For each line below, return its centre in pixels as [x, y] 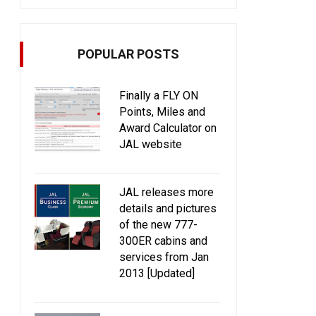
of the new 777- [158, 224]
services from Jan [164, 257]
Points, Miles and [162, 111]
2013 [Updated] [157, 273]
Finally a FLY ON [159, 95]
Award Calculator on [168, 128]
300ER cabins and [163, 241]
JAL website [151, 144]
